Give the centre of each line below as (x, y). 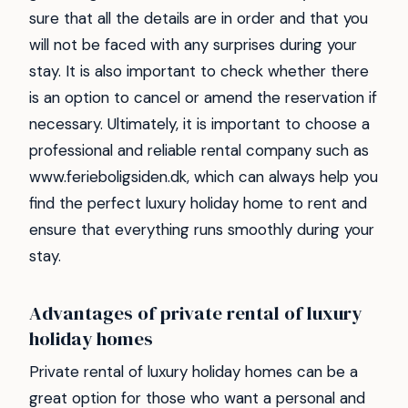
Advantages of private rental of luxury (195, 312)
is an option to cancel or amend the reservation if (203, 98)
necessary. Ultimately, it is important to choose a (199, 124)
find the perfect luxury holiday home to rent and (198, 204)
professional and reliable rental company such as (199, 151)
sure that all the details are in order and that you (199, 19)
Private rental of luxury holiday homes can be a (194, 371)
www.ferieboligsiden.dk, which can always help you (204, 177)
